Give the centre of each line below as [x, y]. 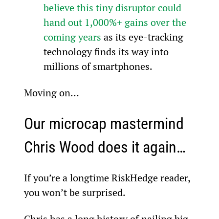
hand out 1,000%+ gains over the [116, 22]
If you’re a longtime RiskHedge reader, [108, 177]
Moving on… [51, 92]
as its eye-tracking [143, 37]
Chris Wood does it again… [105, 147]
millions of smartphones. [98, 66]
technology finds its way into [107, 51]
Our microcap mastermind [105, 123]
